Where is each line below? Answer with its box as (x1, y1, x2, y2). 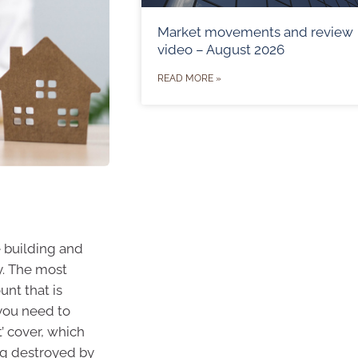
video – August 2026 (157, 42, 284, 58)
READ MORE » (157, 73, 221, 85)
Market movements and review (157, 24, 353, 41)
